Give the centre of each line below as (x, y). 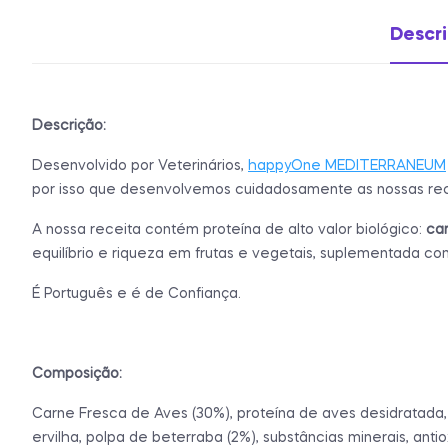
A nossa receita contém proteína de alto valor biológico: (229, 229)
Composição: (77, 373)
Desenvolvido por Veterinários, (140, 165)
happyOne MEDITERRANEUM (347, 165)
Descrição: (69, 125)
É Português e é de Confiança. (136, 293)
